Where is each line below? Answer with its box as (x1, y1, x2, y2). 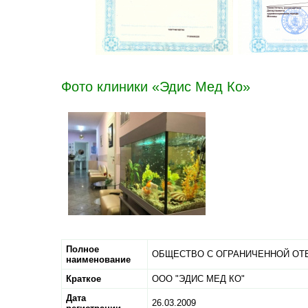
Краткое (66, 274, 101, 285)
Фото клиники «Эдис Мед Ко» (61, 79, 250, 95)
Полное (66, 244, 99, 255)
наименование (66, 254, 131, 265)
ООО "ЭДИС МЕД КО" (152, 274, 245, 285)
